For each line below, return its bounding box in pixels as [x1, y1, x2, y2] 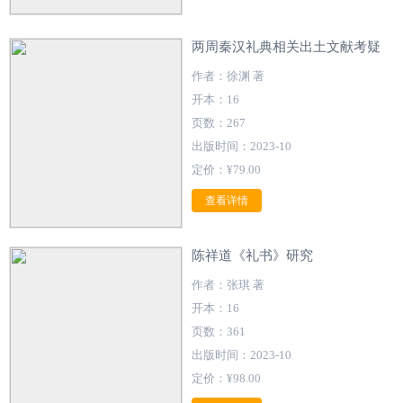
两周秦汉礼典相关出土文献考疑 [191, 40, 381, 55]
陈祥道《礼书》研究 [191, 248, 313, 264]
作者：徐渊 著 [191, 69, 264, 84]
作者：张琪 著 [191, 278, 264, 292]
